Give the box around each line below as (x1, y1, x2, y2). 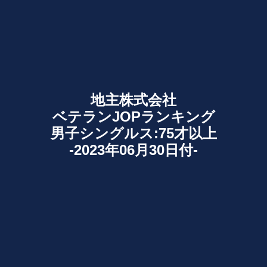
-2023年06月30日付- (69, 141, 198, 158)
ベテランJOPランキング (52, 108, 215, 125)
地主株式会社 (91, 91, 176, 108)
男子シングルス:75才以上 (50, 125, 217, 141)
